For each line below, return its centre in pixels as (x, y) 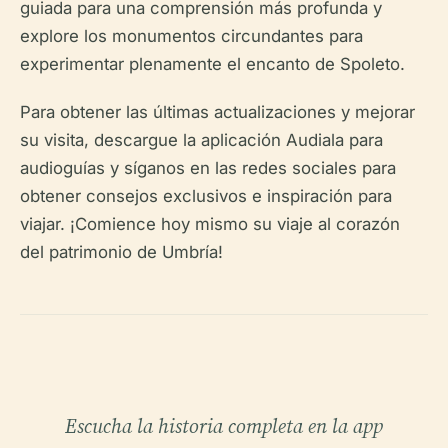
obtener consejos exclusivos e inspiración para (206, 196)
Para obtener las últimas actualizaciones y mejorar (217, 112)
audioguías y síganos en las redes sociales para (208, 168)
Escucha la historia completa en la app (224, 426)
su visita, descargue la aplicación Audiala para (201, 140)
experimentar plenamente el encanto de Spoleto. (212, 64)
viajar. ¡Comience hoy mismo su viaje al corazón (210, 224)
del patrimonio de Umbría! (121, 252)
